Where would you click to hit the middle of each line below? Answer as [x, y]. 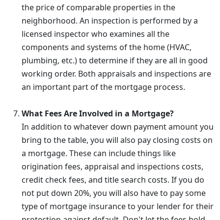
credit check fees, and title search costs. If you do [113, 180]
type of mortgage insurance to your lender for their [118, 206]
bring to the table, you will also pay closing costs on [117, 140]
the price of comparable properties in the [98, 7]
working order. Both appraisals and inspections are [116, 74]
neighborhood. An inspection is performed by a [110, 21]
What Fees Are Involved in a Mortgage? [98, 113]
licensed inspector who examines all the [96, 34]
